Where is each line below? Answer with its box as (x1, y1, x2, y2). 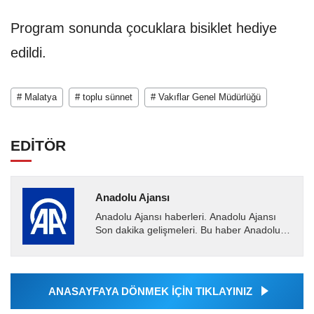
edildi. (11, 45, 46, 61)
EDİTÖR (11, 137, 66, 154)
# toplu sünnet (75, 92, 132, 103)
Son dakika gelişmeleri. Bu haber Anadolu (95, 225, 280, 236)
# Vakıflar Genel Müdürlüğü (151, 92, 261, 103)
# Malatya (17, 92, 57, 103)
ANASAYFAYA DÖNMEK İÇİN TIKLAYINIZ (48, 285, 252, 298)
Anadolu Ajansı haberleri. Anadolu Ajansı (95, 212, 276, 223)
